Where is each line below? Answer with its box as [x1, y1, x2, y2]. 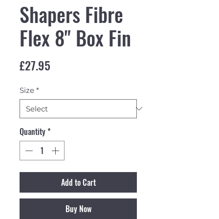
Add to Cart [61, 176, 96, 188]
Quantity [20, 125, 45, 137]
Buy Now [65, 202, 91, 215]
